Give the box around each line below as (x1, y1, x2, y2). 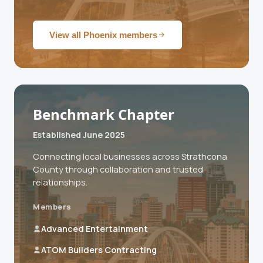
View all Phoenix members (49, 29, 157, 40)
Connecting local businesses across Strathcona (33, 150, 227, 162)
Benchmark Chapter (33, 104, 174, 124)
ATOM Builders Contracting (41, 244, 157, 255)
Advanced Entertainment (41, 222, 148, 234)
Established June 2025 (33, 129, 125, 140)
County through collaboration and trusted (33, 163, 203, 175)
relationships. (33, 176, 87, 188)
